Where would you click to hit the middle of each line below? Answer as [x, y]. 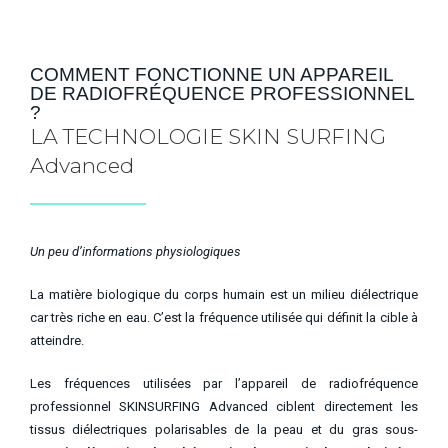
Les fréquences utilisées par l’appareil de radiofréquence [224, 384]
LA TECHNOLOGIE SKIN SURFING [208, 136]
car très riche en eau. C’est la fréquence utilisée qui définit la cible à [224, 318]
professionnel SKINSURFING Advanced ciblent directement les [224, 407]
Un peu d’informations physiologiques [135, 252]
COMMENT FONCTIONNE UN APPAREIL [211, 74]
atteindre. [57, 341]
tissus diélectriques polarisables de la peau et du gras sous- [224, 430]
